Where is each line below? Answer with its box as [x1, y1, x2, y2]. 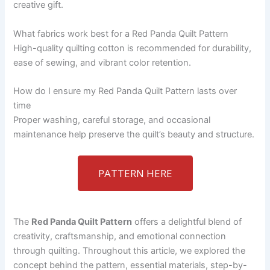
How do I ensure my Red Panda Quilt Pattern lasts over [13, 86, 237, 97]
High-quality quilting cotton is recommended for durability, [13, 42, 252, 54]
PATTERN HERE [98, 166, 172, 181]
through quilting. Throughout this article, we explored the [13, 245, 246, 257]
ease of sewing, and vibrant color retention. [13, 57, 192, 68]
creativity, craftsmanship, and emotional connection [13, 231, 227, 242]
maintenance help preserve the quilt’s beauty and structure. [13, 129, 255, 140]
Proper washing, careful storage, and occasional [13, 115, 211, 126]
